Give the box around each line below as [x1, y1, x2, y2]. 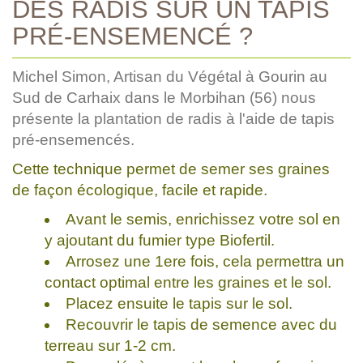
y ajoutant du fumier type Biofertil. [45, 231, 275, 249]
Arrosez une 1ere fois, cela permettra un [65, 252, 344, 270]
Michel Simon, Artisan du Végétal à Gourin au [12, 67, 327, 85]
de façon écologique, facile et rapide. [12, 181, 267, 199]
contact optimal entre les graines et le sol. [45, 273, 331, 291]
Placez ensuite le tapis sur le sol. [65, 294, 293, 312]
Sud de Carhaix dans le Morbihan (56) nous [12, 88, 316, 106]
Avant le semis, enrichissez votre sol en [65, 210, 340, 228]
